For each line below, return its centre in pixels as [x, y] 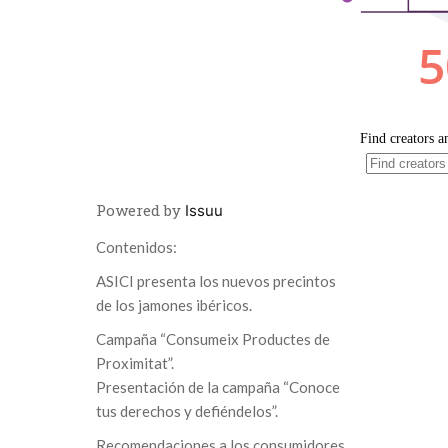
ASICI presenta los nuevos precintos [216, 280]
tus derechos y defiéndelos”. [187, 410]
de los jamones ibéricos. [174, 304]
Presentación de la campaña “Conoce [218, 386]
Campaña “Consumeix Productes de [213, 338]
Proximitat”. [135, 362]
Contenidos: [136, 246]
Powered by [140, 210]
